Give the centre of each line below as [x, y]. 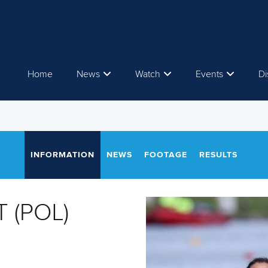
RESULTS [218, 155]
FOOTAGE [166, 155]
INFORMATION [63, 155]
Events [209, 74]
